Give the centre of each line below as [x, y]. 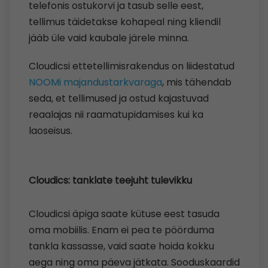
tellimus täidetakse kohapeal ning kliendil [125, 22]
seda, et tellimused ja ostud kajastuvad [119, 98]
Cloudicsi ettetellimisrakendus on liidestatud [133, 66]
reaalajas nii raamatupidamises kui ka [116, 114]
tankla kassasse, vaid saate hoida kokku [121, 246]
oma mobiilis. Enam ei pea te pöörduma [121, 230]
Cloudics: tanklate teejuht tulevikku [110, 180]
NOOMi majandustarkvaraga [95, 82]
